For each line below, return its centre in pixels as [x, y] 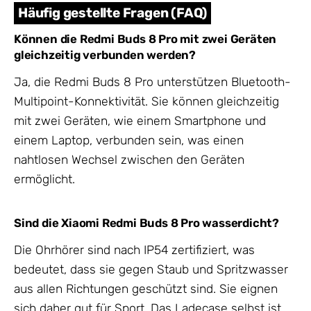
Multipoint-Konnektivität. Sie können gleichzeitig [146, 102]
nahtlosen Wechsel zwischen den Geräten [129, 160]
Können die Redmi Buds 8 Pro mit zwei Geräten [145, 39]
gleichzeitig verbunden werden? [105, 54]
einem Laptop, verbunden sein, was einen [129, 141]
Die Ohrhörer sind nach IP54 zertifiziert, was [134, 250]
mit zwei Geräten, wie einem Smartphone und [140, 121]
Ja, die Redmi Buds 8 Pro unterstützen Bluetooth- [152, 82]
